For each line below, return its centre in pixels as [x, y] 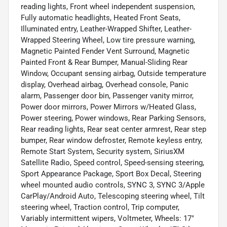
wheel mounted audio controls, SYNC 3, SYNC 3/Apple [113, 185]
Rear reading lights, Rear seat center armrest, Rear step [113, 129]
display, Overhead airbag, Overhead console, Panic [105, 85]
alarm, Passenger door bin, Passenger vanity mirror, [107, 96]
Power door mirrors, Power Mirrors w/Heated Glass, [108, 107]
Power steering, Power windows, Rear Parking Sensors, [113, 118]
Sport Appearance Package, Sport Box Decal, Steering [111, 174]
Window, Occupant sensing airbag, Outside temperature [113, 74]
